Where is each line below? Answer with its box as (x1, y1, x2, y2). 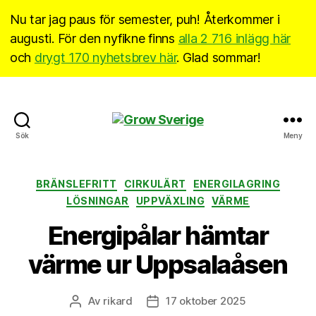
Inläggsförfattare (75, 295, 161, 308)
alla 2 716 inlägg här (178, 31, 291, 46)
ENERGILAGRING (193, 178, 281, 190)
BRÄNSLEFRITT (35, 178, 117, 190)
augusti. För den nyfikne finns (10, 31, 178, 46)
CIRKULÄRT (123, 178, 186, 190)
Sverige (157, 142, 203, 157)
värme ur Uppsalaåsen (28, 249, 288, 280)
